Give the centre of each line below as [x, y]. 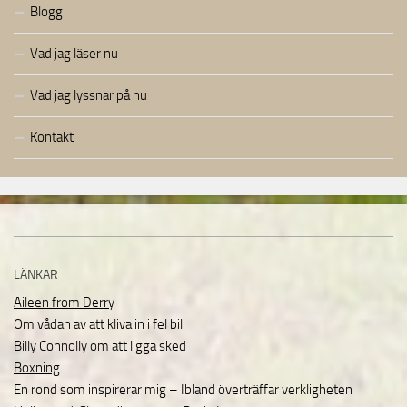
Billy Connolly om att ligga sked [100, 346]
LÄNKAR [36, 275]
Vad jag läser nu [74, 54]
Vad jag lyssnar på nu [89, 95]
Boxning [37, 368]
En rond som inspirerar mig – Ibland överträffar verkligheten [183, 390]
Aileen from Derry [64, 303]
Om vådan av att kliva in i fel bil [98, 324]
